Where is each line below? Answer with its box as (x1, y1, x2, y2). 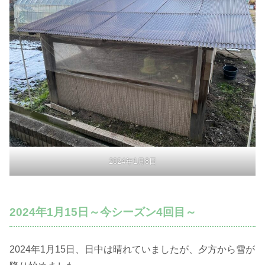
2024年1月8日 (108, 156, 157, 166)
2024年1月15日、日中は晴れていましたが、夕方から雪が (9, 244, 255, 255)
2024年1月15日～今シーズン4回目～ (9, 205, 196, 218)
